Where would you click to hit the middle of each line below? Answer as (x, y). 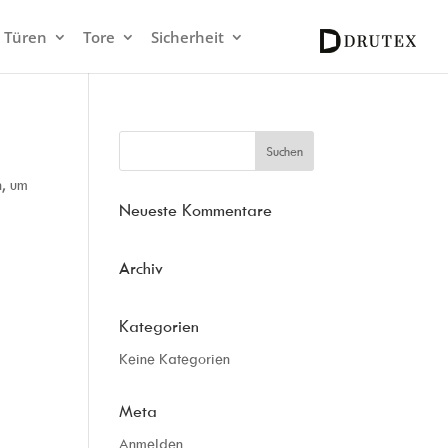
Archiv (141, 268)
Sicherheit (187, 37)
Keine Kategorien (175, 358)
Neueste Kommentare (196, 210)
